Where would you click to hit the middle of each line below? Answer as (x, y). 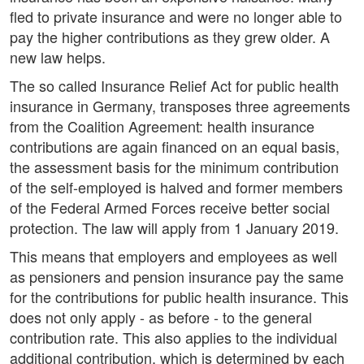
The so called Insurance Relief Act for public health (174, 86)
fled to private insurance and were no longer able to (176, 17)
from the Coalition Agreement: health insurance (162, 126)
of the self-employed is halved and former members (176, 187)
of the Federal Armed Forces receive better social (170, 208)
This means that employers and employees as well (173, 256)
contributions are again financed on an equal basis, (175, 147)
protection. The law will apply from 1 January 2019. (174, 228)
